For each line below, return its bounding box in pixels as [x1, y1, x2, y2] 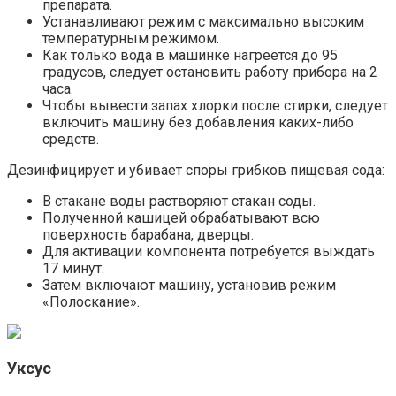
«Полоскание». [42, 293, 140, 310]
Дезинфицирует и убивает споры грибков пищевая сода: [7, 161, 385, 179]
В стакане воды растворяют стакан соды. [42, 192, 316, 209]
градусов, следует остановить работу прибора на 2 [42, 63, 377, 80]
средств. [42, 130, 99, 148]
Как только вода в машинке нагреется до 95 [42, 46, 338, 64]
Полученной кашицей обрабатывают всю [42, 209, 320, 226]
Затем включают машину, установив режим [42, 276, 336, 293]
